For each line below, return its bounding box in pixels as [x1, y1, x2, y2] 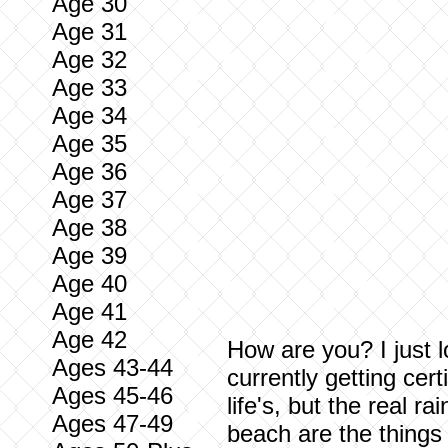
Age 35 [52, 130, 127, 157]
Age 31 [52, 18, 127, 45]
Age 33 [52, 74, 127, 101]
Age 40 [52, 270, 127, 297]
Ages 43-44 [52, 354, 173, 381]
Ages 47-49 [52, 410, 173, 437]
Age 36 [52, 158, 127, 185]
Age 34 [52, 102, 127, 129]
